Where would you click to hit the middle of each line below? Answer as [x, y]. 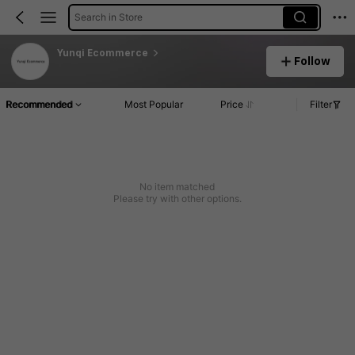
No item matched [177, 187]
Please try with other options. [177, 199]
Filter [321, 105]
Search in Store [108, 17]
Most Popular [154, 105]
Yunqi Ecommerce [102, 53]
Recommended [39, 105]
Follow [313, 61]
